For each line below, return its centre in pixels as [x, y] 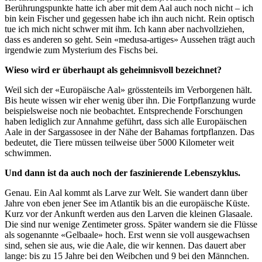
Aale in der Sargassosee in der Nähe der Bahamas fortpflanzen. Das [130, 132]
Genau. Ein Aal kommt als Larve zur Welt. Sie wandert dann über [126, 193]
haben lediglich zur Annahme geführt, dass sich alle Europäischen [126, 122]
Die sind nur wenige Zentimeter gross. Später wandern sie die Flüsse [131, 225]
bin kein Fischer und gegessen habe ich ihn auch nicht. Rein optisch [130, 19]
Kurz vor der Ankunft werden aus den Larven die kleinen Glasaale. [129, 214]
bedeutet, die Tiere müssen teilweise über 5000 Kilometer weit [119, 143]
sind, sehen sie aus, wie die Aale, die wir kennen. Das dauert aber [125, 246]
